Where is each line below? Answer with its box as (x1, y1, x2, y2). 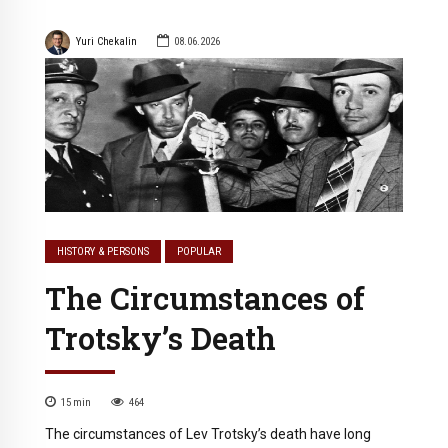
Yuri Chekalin (75, 35, 137, 49)
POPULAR (177, 244, 222, 258)
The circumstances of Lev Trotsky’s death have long (45, 425, 371, 442)
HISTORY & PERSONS (57, 244, 150, 258)
